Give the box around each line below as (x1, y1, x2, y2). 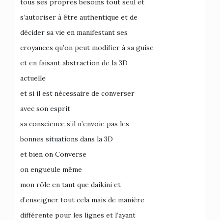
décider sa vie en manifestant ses (20, 27, 128, 37)
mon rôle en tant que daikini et (20, 180, 121, 189)
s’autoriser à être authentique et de (20, 12, 137, 22)
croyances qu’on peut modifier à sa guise (20, 43, 154, 52)
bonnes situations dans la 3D (20, 134, 113, 143)
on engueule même (20, 165, 82, 174)
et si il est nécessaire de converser (20, 88, 135, 98)
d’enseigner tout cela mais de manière (20, 195, 144, 204)
